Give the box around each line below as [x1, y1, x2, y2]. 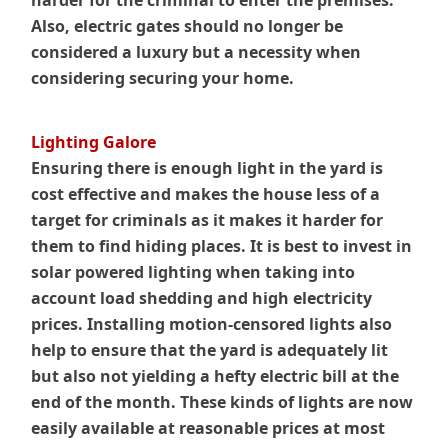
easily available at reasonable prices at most [31, 417, 386, 440]
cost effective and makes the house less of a [31, 183, 381, 206]
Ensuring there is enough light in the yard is [31, 157, 384, 180]
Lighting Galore [31, 131, 157, 154]
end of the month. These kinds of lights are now [31, 391, 414, 414]
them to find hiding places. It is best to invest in [31, 235, 413, 258]
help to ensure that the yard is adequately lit [31, 339, 389, 362]
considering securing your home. [31, 67, 295, 90]
